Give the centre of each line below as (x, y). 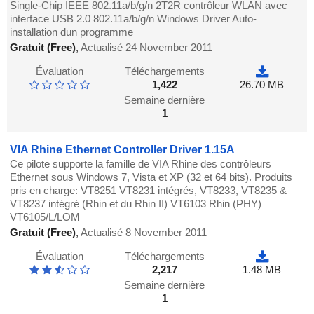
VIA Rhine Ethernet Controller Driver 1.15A (123, 150)
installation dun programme (72, 32)
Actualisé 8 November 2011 (144, 233)
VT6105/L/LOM (45, 217)
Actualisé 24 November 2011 (147, 48)
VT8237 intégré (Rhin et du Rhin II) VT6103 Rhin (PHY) (136, 204)
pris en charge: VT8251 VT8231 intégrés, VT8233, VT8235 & (149, 191)
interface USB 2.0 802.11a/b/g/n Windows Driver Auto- (134, 19)
